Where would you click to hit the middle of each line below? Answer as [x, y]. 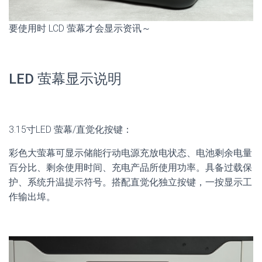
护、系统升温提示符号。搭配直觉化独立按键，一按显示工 [130, 182]
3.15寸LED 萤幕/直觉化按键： [70, 129]
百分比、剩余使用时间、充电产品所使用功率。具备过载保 [130, 167]
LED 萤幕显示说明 [65, 79]
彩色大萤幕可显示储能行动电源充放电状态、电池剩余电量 [130, 153]
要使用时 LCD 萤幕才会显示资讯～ [80, 28]
